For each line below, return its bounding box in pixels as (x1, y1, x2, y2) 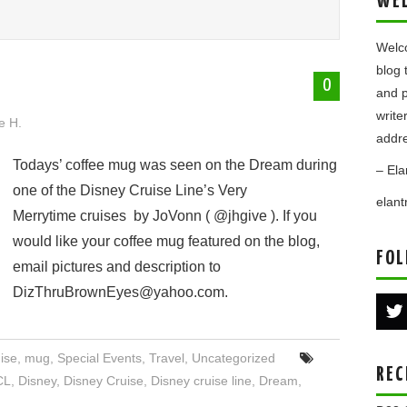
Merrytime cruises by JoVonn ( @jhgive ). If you (13, 208, 317, 223)
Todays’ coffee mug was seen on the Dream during (13, 157, 337, 173)
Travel (149, 351, 185, 365)
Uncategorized (192, 351, 276, 365)
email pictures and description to (13, 259, 221, 274)
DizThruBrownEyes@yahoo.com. (13, 284, 228, 300)
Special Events (57, 351, 143, 365)
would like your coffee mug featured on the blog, (13, 233, 320, 249)
